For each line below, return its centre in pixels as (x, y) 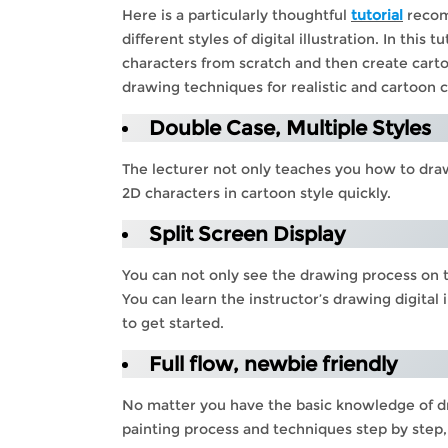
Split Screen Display (247, 233)
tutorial (377, 14)
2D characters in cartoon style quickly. (256, 192)
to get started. (173, 322)
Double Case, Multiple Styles (290, 127)
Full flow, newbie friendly (273, 363)
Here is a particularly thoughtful (236, 14)
